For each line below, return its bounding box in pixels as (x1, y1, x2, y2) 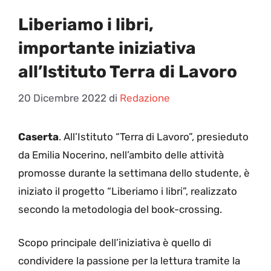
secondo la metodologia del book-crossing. (18, 203, 222, 215)
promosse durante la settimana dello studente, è (18, 166, 250, 179)
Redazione (120, 91, 170, 104)
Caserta (18, 130, 59, 143)
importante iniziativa (18, 38, 196, 59)
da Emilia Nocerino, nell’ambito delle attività (18, 148, 224, 161)
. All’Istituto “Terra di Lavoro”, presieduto (59, 130, 249, 143)
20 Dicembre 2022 (18, 91, 106, 104)
